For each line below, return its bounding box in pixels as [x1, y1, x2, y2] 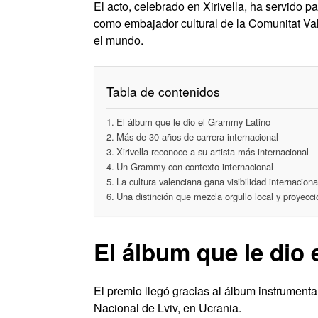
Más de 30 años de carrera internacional [116, 129, 278, 143]
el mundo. [94, 32, 143, 49]
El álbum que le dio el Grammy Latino [116, 114, 270, 128]
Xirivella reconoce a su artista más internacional [116, 144, 309, 158]
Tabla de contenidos [106, 82, 221, 100]
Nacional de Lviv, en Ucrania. [94, 299, 241, 316]
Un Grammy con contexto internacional [116, 159, 273, 173]
